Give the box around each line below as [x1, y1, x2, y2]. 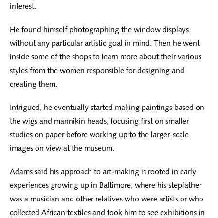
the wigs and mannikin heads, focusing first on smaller [10, 116, 189, 126]
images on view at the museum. [10, 144, 114, 153]
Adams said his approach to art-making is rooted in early [10, 167, 196, 177]
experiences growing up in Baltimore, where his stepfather [10, 181, 201, 190]
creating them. [10, 79, 57, 89]
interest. [10, 1, 36, 11]
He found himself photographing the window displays [10, 25, 189, 35]
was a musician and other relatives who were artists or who [10, 194, 203, 204]
